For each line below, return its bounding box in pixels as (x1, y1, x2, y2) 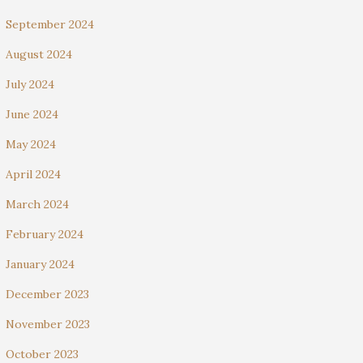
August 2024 (6, 47, 72, 62)
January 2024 (6, 257, 75, 271)
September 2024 (6, 17, 94, 32)
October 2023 (6, 347, 79, 361)
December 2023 (6, 287, 89, 301)
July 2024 (6, 77, 54, 92)
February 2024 (6, 227, 83, 241)
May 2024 (6, 137, 56, 152)
